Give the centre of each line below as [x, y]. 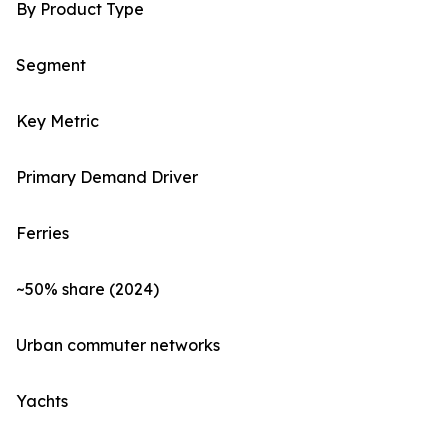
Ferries [42, 233]
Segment [51, 65]
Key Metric [57, 121]
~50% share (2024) [87, 289]
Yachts [42, 401]
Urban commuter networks [118, 345]
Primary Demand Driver [107, 177]
